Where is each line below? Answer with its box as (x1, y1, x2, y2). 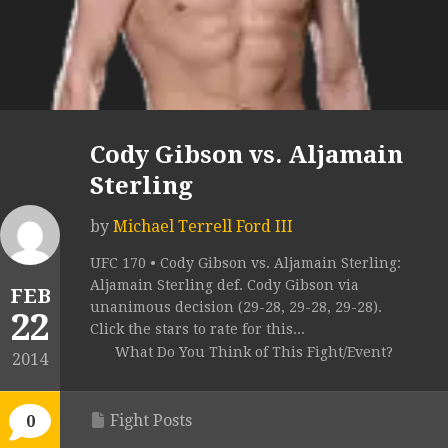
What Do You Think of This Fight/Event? (115, 344, 393, 361)
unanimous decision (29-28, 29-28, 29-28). (90, 299, 382, 316)
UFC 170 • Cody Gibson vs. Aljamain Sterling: (90, 255, 401, 272)
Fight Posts (110, 411, 192, 431)
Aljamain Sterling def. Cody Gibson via (90, 277, 359, 294)
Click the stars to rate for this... (90, 321, 305, 338)
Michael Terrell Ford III (113, 217, 293, 237)
